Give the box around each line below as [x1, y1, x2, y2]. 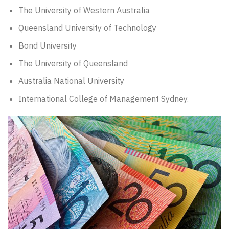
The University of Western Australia [18, 5, 150, 15]
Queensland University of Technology [18, 22, 156, 33]
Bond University [18, 40, 77, 51]
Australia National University [18, 76, 124, 86]
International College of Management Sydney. [18, 93, 189, 104]
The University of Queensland [18, 58, 128, 68]
